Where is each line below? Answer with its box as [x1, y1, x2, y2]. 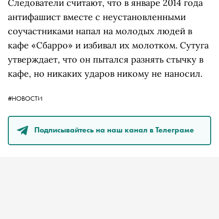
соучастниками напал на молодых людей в [8, 25, 192, 37]
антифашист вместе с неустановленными [8, 11, 186, 22]
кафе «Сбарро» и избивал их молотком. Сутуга [8, 40, 209, 51]
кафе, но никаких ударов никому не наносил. [8, 68, 205, 79]
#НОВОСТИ [8, 94, 43, 103]
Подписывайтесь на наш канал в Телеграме [34, 124, 194, 135]
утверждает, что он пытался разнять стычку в [8, 54, 203, 65]
